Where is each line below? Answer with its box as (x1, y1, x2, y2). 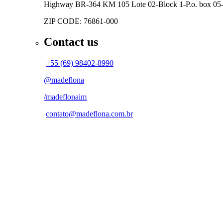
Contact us (44, 35, 98, 49)
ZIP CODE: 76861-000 (44, 16, 118, 25)
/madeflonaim (44, 93, 87, 102)
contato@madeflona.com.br (46, 110, 133, 118)
